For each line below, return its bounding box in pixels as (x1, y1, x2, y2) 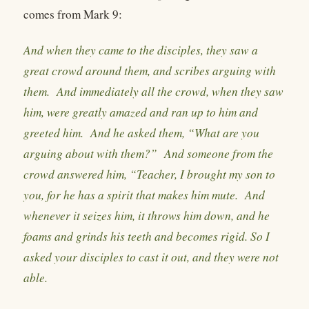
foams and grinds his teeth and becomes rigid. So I (23, 228, 270, 245)
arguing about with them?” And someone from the (23, 146, 273, 162)
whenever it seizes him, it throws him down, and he (23, 208, 270, 224)
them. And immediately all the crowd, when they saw (23, 83, 283, 100)
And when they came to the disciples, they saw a (23, 42, 258, 59)
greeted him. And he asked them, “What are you (23, 125, 259, 141)
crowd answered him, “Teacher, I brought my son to (23, 166, 275, 183)
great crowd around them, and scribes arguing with (23, 63, 276, 79)
